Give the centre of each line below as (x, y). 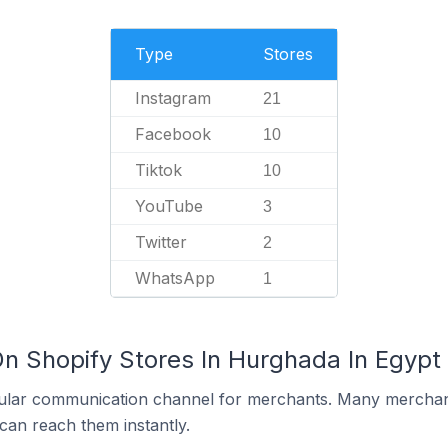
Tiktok (158, 170)
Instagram (173, 98)
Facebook (173, 134)
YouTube (169, 206)
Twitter (161, 242)
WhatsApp (175, 278)
